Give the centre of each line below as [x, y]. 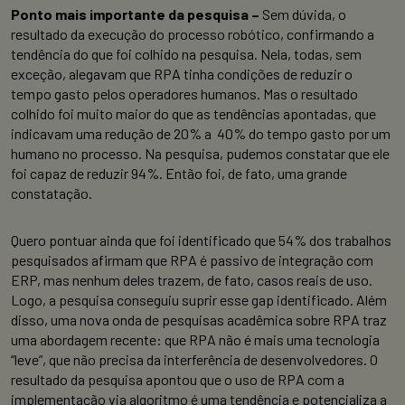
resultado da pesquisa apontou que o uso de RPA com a [178, 379]
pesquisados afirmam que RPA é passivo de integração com [192, 259]
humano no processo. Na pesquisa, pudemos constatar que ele [200, 153]
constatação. [52, 193]
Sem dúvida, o [304, 14]
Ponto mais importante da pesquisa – [137, 14]
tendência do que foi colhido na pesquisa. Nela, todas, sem [186, 53]
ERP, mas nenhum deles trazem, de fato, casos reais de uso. [192, 279]
